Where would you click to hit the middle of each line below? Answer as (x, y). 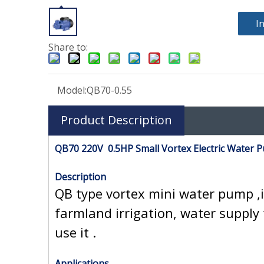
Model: (72, 90)
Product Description (116, 120)
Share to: (68, 47)
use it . (75, 232)
